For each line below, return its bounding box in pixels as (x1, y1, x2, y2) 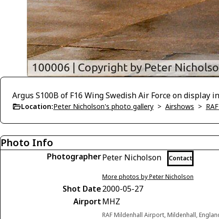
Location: (21, 102, 53, 111)
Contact (169, 154, 192, 162)
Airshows (165, 102, 194, 111)
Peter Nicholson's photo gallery (53, 102, 153, 111)
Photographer (47, 151, 101, 162)
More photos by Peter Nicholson (102, 173, 194, 181)
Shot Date (63, 183, 101, 194)
